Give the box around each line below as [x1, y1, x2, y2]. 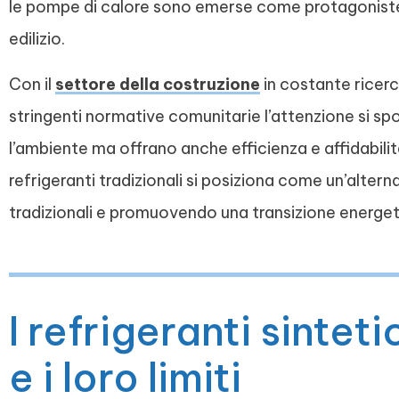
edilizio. [9, 28, 65, 50]
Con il [9, 73, 55, 94]
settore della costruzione [55, 73, 260, 94]
